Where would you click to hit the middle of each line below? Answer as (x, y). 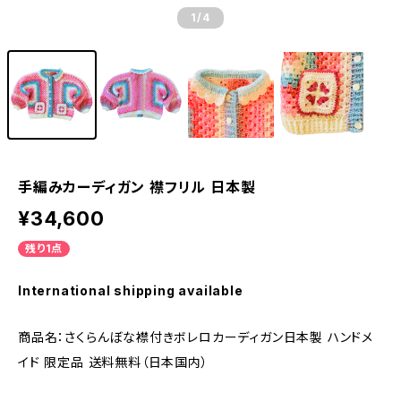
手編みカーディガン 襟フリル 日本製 (137, 187)
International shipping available (131, 290)
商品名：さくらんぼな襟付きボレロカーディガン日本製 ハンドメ (196, 337)
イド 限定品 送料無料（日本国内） (113, 362)
